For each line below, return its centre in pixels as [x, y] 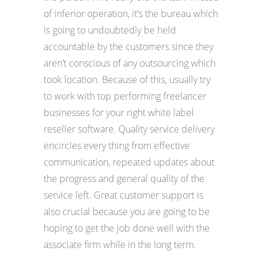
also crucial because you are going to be [127, 212]
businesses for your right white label [119, 113]
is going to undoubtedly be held [110, 30]
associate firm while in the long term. [120, 245]
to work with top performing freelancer [125, 96]
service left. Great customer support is [123, 195]
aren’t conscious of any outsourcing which [130, 63]
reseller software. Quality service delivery [129, 129]
